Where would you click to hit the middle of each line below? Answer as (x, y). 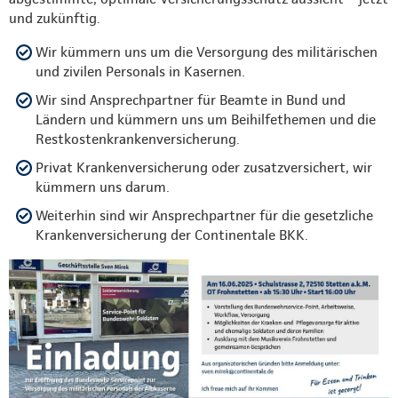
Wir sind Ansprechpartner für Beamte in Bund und (191, 100)
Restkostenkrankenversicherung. (138, 139)
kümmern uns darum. (103, 187)
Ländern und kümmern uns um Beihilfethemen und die (206, 120)
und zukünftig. (55, 19)
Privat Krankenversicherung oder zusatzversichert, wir (204, 168)
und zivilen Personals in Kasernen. (140, 72)
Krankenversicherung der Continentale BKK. (172, 235)
